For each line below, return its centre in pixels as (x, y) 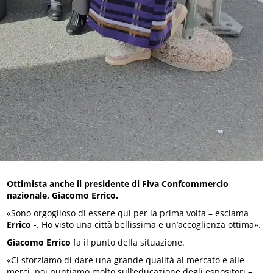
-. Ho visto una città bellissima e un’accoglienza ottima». (146, 224)
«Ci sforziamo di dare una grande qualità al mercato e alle (126, 260)
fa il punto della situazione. (128, 242)
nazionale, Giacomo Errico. (63, 195)
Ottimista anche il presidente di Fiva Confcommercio (118, 183)
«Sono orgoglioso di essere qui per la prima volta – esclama (128, 213)
